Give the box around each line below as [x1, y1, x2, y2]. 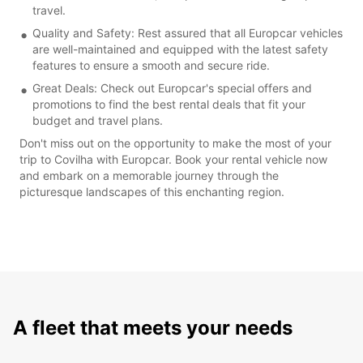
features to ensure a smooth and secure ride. [32, 58, 270, 72]
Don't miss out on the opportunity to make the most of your [19, 135, 331, 150]
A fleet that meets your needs [13, 315, 293, 340]
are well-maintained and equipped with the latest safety [32, 41, 328, 56]
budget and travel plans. [32, 113, 163, 127]
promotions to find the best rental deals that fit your [32, 96, 305, 111]
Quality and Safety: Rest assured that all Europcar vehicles [32, 25, 343, 40]
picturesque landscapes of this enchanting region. [19, 184, 284, 199]
